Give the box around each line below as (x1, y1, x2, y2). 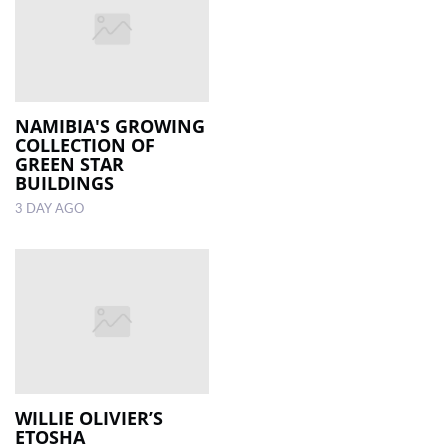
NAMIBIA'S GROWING (15, 113, 205, 138)
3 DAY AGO (15, 202, 84, 215)
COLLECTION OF (15, 132, 155, 157)
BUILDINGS (15, 170, 114, 195)
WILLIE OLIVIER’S (15, 406, 163, 431)
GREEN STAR (15, 151, 124, 176)
